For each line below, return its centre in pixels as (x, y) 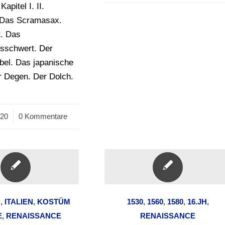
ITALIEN (19, 202)
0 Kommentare (43, 116)
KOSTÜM (54, 202)
